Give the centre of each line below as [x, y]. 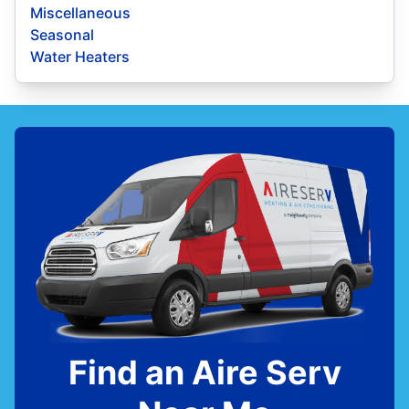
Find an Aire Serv [204, 373]
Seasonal [62, 35]
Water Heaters [80, 57]
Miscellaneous [80, 13]
